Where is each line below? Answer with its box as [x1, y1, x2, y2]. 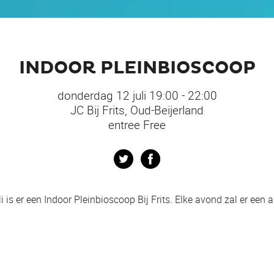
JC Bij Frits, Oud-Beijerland [70, 102, 204, 118]
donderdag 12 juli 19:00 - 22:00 [57, 87, 217, 103]
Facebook [160, 149, 202, 163]
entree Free [108, 116, 166, 133]
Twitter [133, 149, 163, 163]
